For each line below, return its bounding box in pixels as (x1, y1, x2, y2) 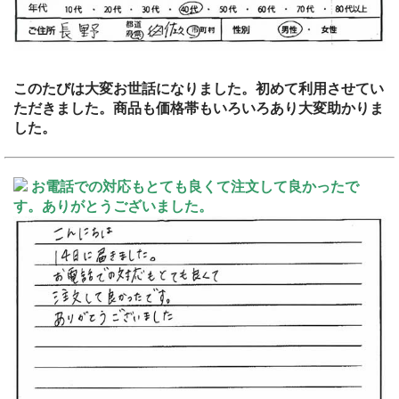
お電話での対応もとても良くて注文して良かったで (31, 179, 359, 195)
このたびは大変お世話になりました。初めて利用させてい (13, 81, 384, 97)
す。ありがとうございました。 (13, 199, 213, 215)
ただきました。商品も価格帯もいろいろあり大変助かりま (13, 101, 384, 117)
